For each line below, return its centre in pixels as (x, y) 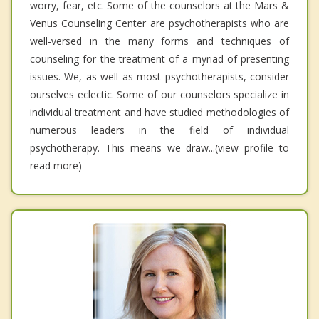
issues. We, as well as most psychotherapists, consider (159, 77)
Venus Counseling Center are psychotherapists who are (159, 23)
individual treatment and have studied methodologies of (159, 113)
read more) (56, 166)
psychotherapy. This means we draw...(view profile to (159, 148)
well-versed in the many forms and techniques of (159, 41)
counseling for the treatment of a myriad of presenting (159, 59)
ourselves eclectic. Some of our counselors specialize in (159, 95)
